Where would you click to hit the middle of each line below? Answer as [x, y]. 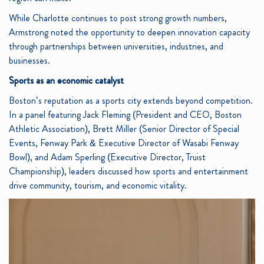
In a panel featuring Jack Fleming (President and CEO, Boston [125, 115]
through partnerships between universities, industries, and [116, 47]
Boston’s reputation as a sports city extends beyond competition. [131, 101]
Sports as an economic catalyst [66, 81]
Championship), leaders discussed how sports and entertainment [128, 171]
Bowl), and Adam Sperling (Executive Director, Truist [107, 157]
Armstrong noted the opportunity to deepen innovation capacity [129, 32]
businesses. [29, 61]
